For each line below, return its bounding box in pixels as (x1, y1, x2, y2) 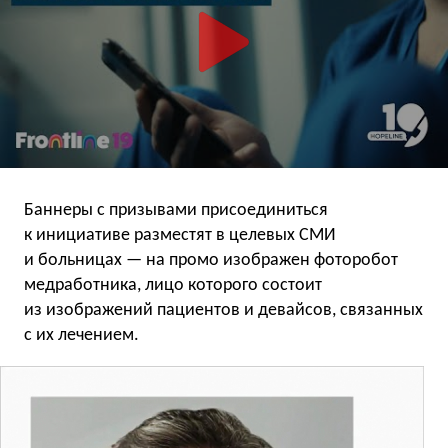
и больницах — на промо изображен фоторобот (24, 250, 398, 270)
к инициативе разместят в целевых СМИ (24, 225, 336, 245)
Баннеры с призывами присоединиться (24, 200, 328, 220)
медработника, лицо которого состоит (24, 275, 322, 295)
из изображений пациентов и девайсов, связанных (24, 300, 423, 320)
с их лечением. (24, 325, 139, 345)
